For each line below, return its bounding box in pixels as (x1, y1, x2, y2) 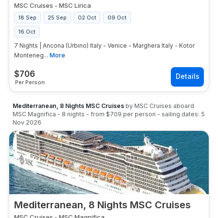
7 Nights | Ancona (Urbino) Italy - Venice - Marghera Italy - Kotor (14, 42, 195, 49)
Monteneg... (14, 52, 48, 59)
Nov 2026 (13, 119, 41, 126)
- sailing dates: (157, 110, 200, 118)
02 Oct (78, 14, 96, 21)
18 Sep (18, 14, 36, 21)
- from (86, 110, 106, 118)
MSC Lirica (59, 1, 91, 9)
